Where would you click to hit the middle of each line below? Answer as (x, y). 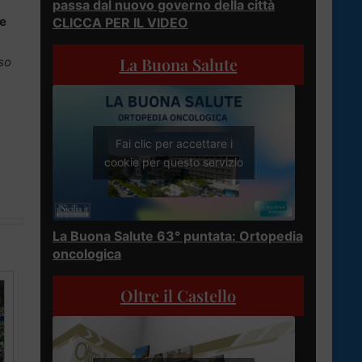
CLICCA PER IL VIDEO (120, 22)
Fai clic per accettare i (174, 144)
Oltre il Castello (178, 296)
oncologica (87, 254)
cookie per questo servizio (174, 162)
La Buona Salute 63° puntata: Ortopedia (178, 236)
